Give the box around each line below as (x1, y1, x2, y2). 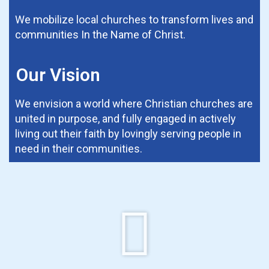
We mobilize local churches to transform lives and (15, 13, 253, 26)
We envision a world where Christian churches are (15, 97, 253, 110)
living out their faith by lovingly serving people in (15, 127, 241, 141)
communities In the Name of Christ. (15, 28, 188, 41)
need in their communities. (15, 142, 142, 156)
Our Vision (16, 64, 100, 86)
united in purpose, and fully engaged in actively (15, 112, 236, 125)
